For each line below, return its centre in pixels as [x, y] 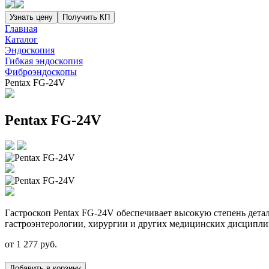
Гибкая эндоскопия [44, 61]
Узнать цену [31, 17]
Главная [21, 29]
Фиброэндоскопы [41, 72]
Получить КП [86, 17]
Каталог [21, 39]
